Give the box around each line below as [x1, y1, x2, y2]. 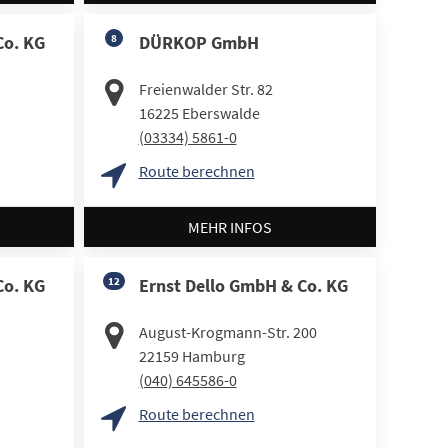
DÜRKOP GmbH [138, 31, 259, 55]
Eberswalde [181, 103, 260, 124]
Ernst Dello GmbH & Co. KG [138, 273, 348, 297]
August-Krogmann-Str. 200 [138, 321, 317, 342]
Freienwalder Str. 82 [138, 79, 273, 100]
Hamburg [181, 345, 245, 366]
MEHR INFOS [187, 216, 272, 237]
